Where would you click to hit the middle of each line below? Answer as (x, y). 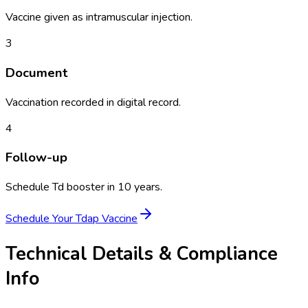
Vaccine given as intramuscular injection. (99, 18)
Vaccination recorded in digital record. (93, 102)
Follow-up (36, 158)
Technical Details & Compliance (142, 254)
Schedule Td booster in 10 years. (84, 187)
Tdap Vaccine (107, 219)
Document (37, 73)
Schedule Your (41, 219)
